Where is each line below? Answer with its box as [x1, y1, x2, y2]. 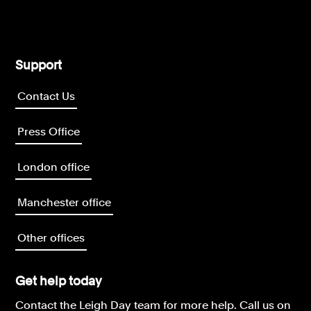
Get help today [15, 274, 103, 289]
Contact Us [17, 90, 76, 103]
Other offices [17, 231, 85, 245]
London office [17, 160, 90, 174]
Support [15, 58, 62, 73]
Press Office [17, 125, 81, 139]
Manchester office [17, 196, 112, 210]
